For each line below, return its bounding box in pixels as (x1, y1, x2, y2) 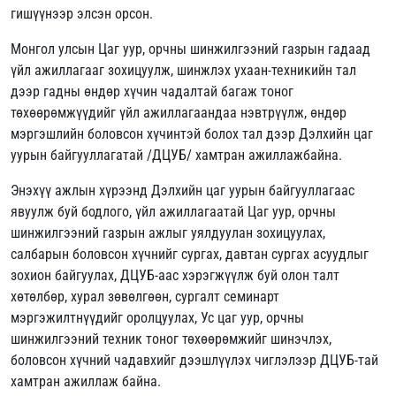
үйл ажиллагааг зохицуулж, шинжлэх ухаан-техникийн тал (11, 62, 356, 79)
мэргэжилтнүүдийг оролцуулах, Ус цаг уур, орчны (11, 309, 304, 326)
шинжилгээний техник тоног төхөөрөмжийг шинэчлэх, (11, 331, 331, 347)
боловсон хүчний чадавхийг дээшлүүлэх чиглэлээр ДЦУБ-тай (11, 352, 378, 369)
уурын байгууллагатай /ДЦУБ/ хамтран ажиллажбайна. (11, 147, 342, 164)
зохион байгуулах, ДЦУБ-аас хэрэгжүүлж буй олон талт (11, 267, 339, 284)
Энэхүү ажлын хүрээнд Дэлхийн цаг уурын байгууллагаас (11, 182, 354, 199)
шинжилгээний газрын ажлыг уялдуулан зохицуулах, (11, 225, 325, 241)
